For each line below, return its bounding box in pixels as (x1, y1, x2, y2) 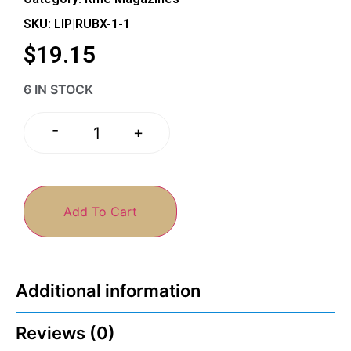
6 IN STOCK (24, 81, 93, 98)
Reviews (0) (16, 322, 115, 343)
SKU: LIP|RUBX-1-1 (24, 16, 130, 32)
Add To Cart (63, 203, 137, 219)
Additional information (16, 280, 201, 301)
